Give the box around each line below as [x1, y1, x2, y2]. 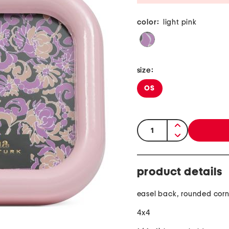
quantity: [138, 122, 172, 130]
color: [136, 18, 159, 27]
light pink [163, 18, 197, 27]
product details [136, 166, 222, 178]
